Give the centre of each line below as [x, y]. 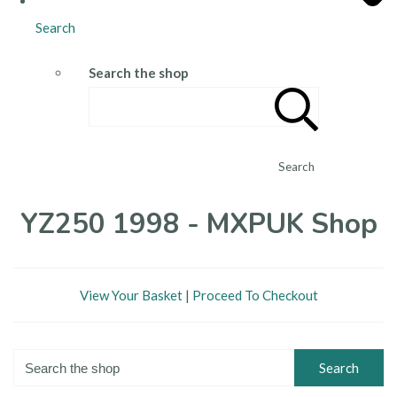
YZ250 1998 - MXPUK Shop [198, 225]
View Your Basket [131, 296]
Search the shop [139, 72]
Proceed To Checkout [255, 296]
